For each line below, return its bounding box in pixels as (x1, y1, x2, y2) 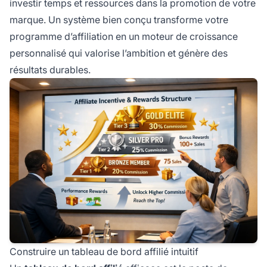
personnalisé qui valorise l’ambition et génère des (10, 46, 228, 59)
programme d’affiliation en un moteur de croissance (10, 30, 238, 42)
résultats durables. (10, 63, 91, 76)
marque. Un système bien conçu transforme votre (10, 13, 228, 26)
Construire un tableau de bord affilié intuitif (10, 246, 198, 258)
